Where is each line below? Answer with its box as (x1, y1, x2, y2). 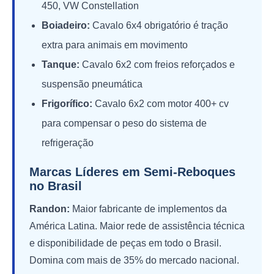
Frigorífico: (42, 98, 92, 109)
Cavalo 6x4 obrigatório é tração (90, 20, 228, 31)
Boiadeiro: (42, 20, 90, 31)
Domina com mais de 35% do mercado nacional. (29, 254, 239, 265)
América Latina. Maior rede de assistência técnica (29, 220, 245, 231)
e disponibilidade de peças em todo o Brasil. (29, 237, 221, 248)
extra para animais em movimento (42, 39, 188, 50)
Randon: (29, 203, 70, 214)
